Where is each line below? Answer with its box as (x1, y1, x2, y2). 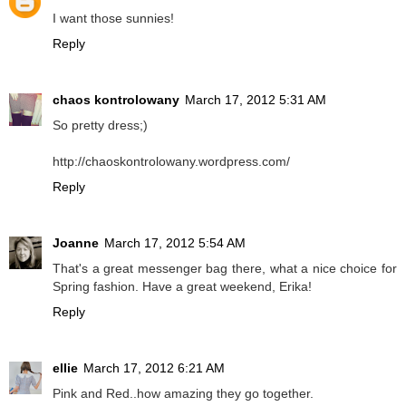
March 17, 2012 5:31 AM (185, 92, 326, 108)
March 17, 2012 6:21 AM (83, 361, 225, 376)
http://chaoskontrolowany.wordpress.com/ (53, 154, 290, 169)
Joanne (53, 236, 99, 251)
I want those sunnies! (53, 11, 174, 26)
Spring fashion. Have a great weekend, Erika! (53, 279, 312, 295)
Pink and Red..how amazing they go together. (53, 386, 314, 401)
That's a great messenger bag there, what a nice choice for (53, 261, 397, 276)
